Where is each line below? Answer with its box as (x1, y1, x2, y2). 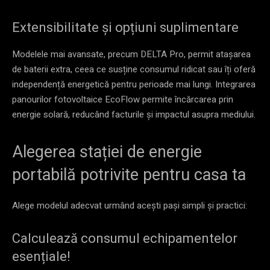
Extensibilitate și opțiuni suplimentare (12, 19, 239, 35)
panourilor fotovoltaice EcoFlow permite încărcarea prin (12, 92, 233, 106)
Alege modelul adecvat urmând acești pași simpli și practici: (12, 198, 247, 212)
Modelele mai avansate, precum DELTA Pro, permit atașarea (12, 47, 251, 61)
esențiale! (12, 248, 71, 264)
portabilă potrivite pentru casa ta (12, 165, 246, 184)
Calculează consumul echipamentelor (12, 230, 237, 246)
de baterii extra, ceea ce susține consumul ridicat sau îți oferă (12, 62, 256, 76)
